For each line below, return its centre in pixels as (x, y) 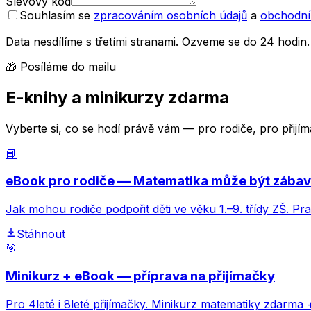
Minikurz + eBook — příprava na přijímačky (140, 276)
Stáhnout (41, 234)
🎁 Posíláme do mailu (61, 66)
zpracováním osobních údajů (170, 15)
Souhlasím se (57, 15)
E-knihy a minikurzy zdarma (117, 97)
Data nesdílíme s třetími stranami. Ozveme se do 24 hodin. (158, 41)
